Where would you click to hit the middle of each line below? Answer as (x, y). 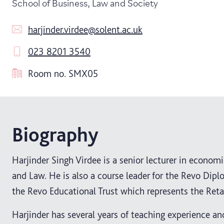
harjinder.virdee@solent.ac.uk (85, 30)
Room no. (48, 74)
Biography (55, 135)
